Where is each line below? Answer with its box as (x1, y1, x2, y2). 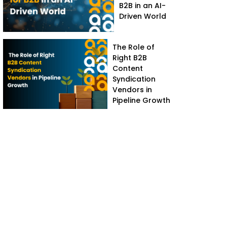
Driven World (119, 11, 167, 21)
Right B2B (112, 52, 147, 63)
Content (112, 63, 143, 73)
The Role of (112, 42, 155, 52)
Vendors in (112, 84, 153, 95)
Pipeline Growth (112, 95, 171, 105)
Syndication (112, 73, 156, 84)
